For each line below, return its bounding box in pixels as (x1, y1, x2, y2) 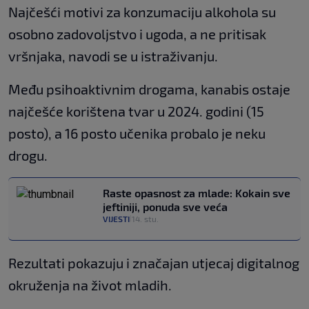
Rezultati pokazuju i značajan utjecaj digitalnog (8, 254, 299, 271)
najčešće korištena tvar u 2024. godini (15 (8, 102, 264, 119)
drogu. (8, 146, 48, 163)
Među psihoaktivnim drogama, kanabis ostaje (8, 80, 290, 97)
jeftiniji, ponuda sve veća (103, 199, 228, 213)
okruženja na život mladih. (8, 276, 172, 293)
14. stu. (132, 213, 159, 223)
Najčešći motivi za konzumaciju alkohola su (8, 3, 276, 20)
